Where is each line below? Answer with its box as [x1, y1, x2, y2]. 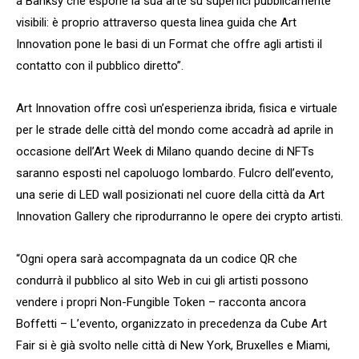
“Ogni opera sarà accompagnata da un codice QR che [16, 252, 297, 267]
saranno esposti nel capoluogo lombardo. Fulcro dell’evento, [16, 166, 333, 181]
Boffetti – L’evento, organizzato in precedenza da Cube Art [16, 317, 327, 332]
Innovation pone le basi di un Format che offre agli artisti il [16, 37, 322, 52]
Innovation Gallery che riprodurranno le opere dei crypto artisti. [16, 209, 343, 224]
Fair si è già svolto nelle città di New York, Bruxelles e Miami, [16, 338, 330, 353]
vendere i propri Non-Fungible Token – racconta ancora [16, 295, 306, 310]
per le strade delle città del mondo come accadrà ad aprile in [16, 123, 333, 138]
